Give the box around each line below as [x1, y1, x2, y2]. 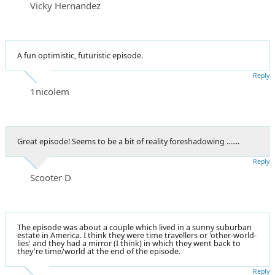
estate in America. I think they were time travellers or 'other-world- [17, 230, 257, 241]
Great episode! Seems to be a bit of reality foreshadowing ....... [17, 136, 239, 147]
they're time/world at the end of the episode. [17, 246, 180, 257]
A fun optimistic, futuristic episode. [17, 50, 143, 61]
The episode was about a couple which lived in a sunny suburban [17, 222, 252, 233]
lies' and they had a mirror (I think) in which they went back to [17, 238, 241, 249]
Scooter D [30, 171, 71, 184]
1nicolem [30, 85, 69, 98]
